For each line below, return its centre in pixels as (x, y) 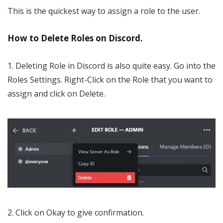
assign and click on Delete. (56, 93)
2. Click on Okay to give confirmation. (76, 213)
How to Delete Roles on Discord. (75, 38)
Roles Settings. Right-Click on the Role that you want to (110, 79)
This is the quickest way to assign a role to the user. (104, 11)
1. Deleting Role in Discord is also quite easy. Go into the (111, 65)
